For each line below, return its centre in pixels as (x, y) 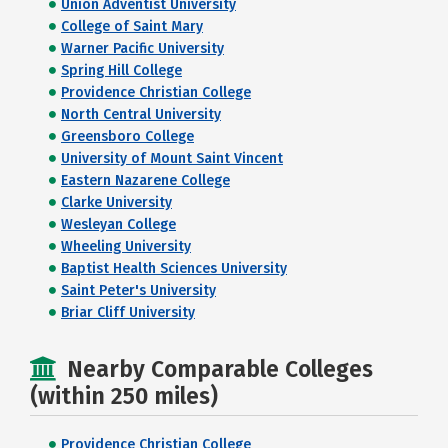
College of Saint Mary (132, 26)
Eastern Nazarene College (145, 180)
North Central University (141, 114)
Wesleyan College (118, 224)
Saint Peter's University (138, 290)
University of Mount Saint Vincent (172, 158)
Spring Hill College (121, 70)
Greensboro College (127, 136)
